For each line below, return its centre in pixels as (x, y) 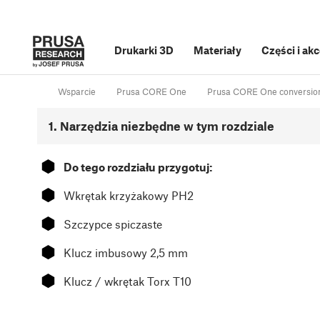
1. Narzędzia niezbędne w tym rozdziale (161, 126)
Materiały (217, 50)
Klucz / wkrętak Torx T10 (127, 281)
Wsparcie (77, 92)
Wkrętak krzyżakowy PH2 (129, 196)
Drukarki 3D (144, 50)
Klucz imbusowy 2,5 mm (126, 253)
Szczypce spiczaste (113, 224)
